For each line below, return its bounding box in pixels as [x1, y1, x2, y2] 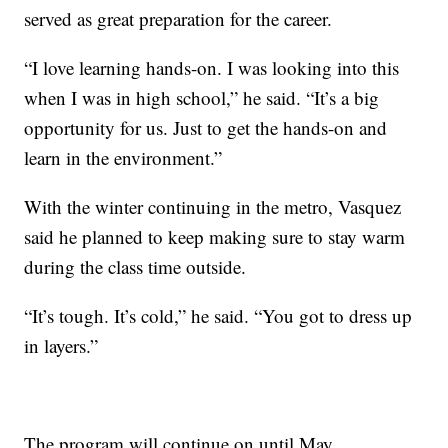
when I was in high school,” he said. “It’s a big [24, 85, 380, 111]
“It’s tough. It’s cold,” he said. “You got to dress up [24, 303, 413, 329]
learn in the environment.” [24, 145, 223, 171]
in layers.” [24, 333, 99, 359]
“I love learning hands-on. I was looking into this [24, 55, 400, 81]
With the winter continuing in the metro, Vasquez [24, 194, 402, 220]
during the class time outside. [24, 254, 247, 280]
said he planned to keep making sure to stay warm [24, 224, 406, 250]
